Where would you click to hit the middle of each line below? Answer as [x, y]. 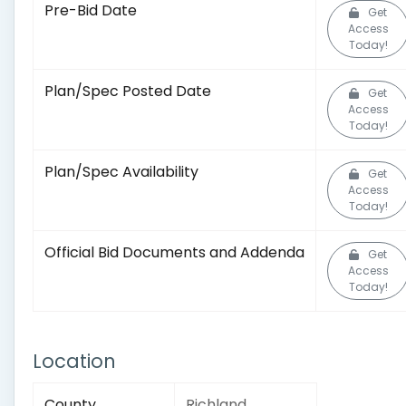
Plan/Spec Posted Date [128, 91]
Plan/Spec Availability [121, 172]
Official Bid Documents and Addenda [174, 252]
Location [74, 361]
